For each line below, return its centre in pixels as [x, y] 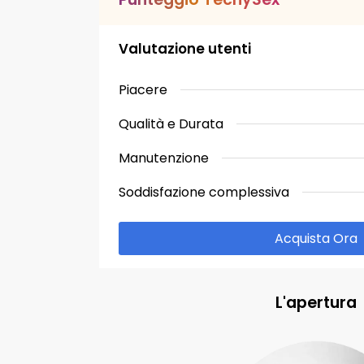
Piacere [143, 89]
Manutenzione [164, 158]
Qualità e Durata [171, 123]
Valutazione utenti [185, 49]
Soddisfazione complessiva [204, 192]
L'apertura [316, 303]
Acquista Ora [316, 239]
